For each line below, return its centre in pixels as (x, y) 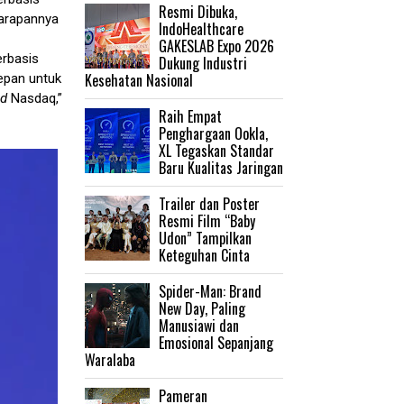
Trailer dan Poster (209, 203)
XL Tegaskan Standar (216, 150)
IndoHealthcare (201, 28)
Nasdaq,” (35, 99)
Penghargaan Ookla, (213, 133)
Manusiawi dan (199, 325)
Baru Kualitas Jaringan (221, 167)
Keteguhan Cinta (204, 255)
